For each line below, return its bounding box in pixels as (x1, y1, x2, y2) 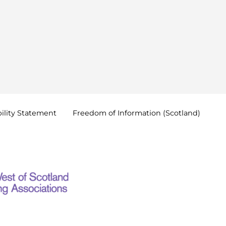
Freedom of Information (72, 108, 163, 118)
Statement (17, 108, 56, 118)
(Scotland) (162, 108, 200, 118)
